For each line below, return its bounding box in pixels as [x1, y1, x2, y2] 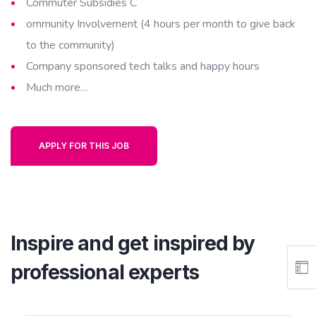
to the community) [26, 37, 115, 53]
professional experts [11, 260, 200, 284]
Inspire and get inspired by [11, 231, 255, 255]
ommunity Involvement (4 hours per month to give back [26, 16, 296, 32]
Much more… [26, 80, 88, 95]
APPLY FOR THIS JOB [39, 140, 129, 151]
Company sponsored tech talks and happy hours [26, 59, 260, 74]
